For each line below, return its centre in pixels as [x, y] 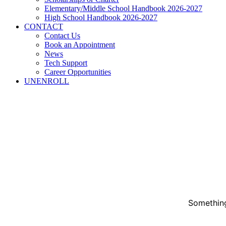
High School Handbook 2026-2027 [101, 17]
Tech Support [66, 63]
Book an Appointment [80, 45]
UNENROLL [47, 81]
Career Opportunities [78, 72]
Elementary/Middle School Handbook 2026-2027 [123, 8]
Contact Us [62, 36]
